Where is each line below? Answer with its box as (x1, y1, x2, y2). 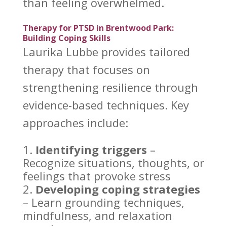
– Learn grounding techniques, (22, 195, 184, 210)
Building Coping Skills (22, 32, 110, 44)
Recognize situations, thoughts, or (22, 155, 204, 171)
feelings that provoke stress (22, 168, 171, 184)
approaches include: (22, 115, 128, 131)
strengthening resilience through (22, 80, 198, 95)
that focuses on (63, 62, 150, 78)
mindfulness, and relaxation (22, 208, 172, 223)
